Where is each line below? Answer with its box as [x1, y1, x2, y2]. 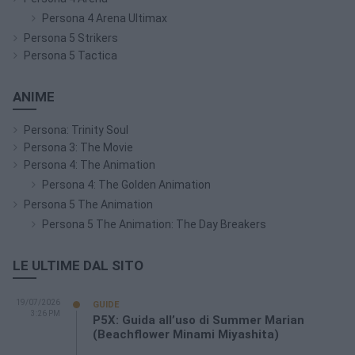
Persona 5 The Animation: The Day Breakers [42, 217, 266, 231]
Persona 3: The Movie [24, 140, 133, 154]
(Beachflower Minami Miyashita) [93, 326, 279, 342]
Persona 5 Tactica [24, 48, 117, 62]
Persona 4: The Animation [24, 158, 155, 171]
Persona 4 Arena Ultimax [42, 11, 167, 25]
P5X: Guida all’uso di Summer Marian [93, 312, 304, 327]
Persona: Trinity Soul [24, 123, 128, 136]
